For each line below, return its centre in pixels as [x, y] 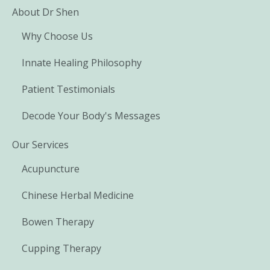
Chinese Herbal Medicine [78, 196]
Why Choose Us [57, 36]
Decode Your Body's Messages [91, 116]
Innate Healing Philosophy [82, 63]
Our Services [40, 145]
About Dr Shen [46, 12]
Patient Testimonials [68, 89]
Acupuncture [51, 169]
